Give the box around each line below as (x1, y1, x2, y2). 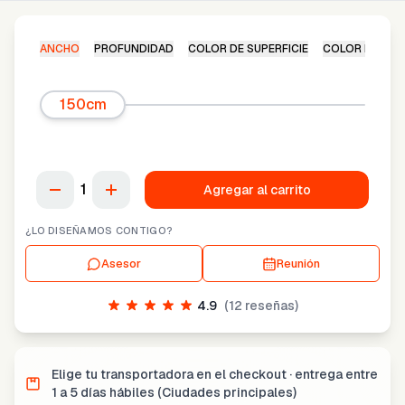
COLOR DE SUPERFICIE (188, 42, 308, 56)
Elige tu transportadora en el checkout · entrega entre (52, 366, 378, 382)
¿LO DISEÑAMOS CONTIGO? (25, 224, 174, 237)
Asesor (101, 256, 141, 271)
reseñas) (242, 297, 298, 314)
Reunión (277, 256, 320, 271)
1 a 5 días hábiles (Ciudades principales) (52, 384, 297, 400)
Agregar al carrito (202, 181, 311, 198)
